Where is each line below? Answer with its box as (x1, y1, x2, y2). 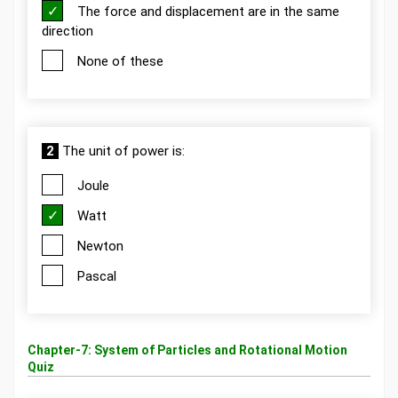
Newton (77, 237, 123, 254)
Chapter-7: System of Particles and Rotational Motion (28, 342, 347, 357)
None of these (77, 52, 163, 69)
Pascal (77, 267, 116, 284)
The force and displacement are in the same (77, 3, 339, 20)
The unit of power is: (59, 142, 185, 159)
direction (42, 22, 93, 39)
